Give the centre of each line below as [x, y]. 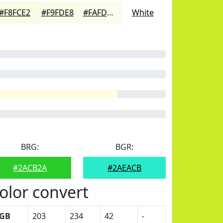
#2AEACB [125, 168]
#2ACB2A [30, 168]
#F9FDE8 [57, 12]
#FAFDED [110, 12]
